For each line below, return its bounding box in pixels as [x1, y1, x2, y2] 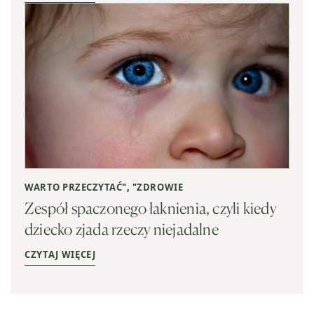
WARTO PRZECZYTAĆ [25, 180, 123, 193]
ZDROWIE [137, 180, 184, 193]
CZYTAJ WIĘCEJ [25, 247, 96, 261]
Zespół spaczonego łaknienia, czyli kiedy [25, 198, 276, 217]
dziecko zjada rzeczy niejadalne [25, 219, 219, 238]
